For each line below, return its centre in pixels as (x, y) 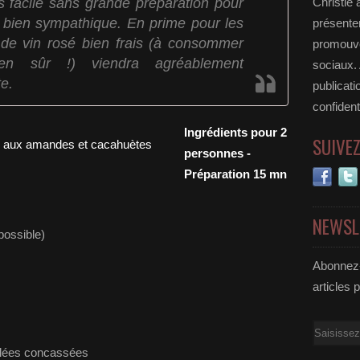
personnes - (217, 153)
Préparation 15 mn (235, 174)
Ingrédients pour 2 (235, 132)
